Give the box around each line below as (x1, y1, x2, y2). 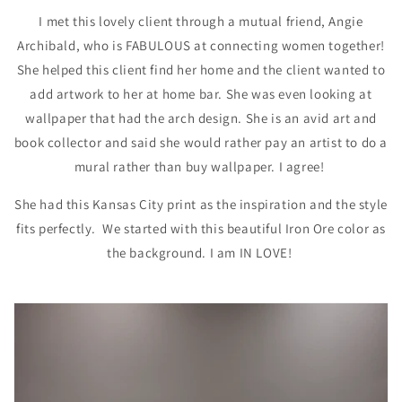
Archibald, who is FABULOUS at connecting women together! (17, 37, 385, 55)
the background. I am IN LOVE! (106, 244, 295, 262)
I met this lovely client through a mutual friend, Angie (39, 13, 363, 31)
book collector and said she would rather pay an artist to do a (13, 134, 389, 152)
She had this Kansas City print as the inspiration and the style (14, 196, 388, 214)
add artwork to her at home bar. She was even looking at (30, 85, 372, 103)
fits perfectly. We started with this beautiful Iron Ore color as (15, 220, 386, 238)
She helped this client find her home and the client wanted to (16, 61, 386, 79)
